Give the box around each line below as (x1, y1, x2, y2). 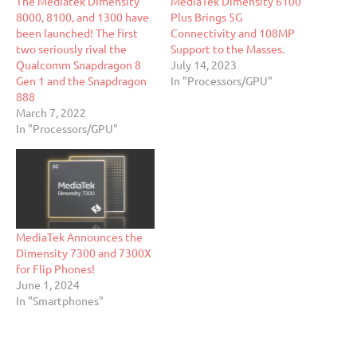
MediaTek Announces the (16, 229, 143, 244)
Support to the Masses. (171, 41, 284, 57)
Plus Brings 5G (171, 10, 242, 25)
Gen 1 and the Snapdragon (16, 73, 147, 88)
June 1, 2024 (16, 277, 80, 292)
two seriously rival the (16, 41, 127, 57)
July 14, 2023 (171, 57, 237, 73)
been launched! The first (16, 25, 138, 41)
